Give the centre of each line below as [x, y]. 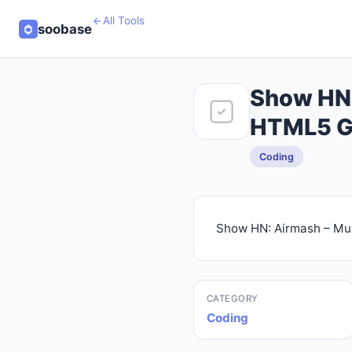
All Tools [124, 20]
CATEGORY [233, 299]
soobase [65, 29]
